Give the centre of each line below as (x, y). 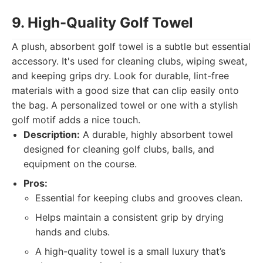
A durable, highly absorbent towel (156, 134)
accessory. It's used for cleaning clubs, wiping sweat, (129, 61)
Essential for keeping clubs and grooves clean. (139, 198)
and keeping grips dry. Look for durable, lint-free (120, 76)
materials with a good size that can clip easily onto (125, 90)
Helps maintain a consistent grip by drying (129, 217)
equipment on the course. (80, 164)
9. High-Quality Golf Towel (102, 23)
